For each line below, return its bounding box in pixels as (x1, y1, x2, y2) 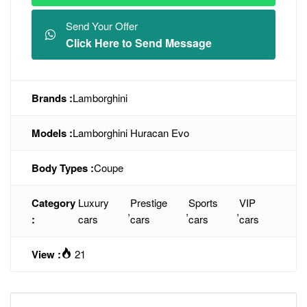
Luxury (77, 195, 109, 210)
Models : (32, 125, 73, 140)
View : (32, 247, 61, 262)
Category (32, 195, 75, 210)
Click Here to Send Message (66, 35, 212, 51)
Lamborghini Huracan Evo (73, 125, 189, 140)
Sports (188, 195, 218, 210)
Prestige (130, 195, 168, 210)
